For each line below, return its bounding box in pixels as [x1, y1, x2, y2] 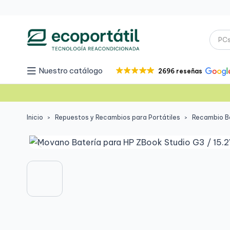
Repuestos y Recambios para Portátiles [55, 113, 180, 121]
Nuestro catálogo [39, 66, 103, 75]
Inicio [27, 113, 43, 121]
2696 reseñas [158, 67, 202, 75]
